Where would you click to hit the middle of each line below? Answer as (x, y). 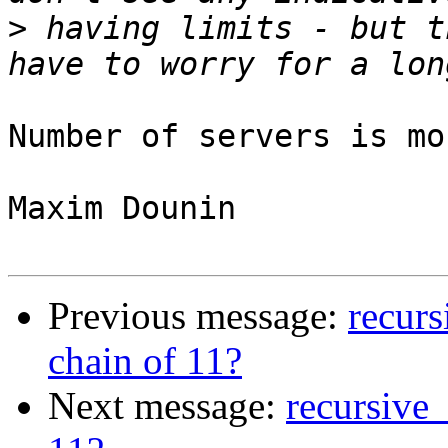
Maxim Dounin (122, 208)
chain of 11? (145, 361)
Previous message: (198, 316)
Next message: (167, 406)
